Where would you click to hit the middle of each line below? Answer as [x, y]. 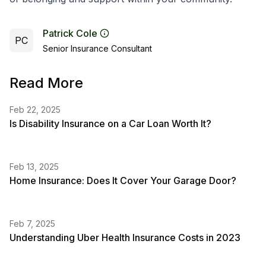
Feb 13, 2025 [34, 167]
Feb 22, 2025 [35, 110]
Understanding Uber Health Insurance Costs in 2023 [125, 237]
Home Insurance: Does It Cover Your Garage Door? [123, 180]
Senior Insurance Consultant [97, 48]
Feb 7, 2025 [32, 224]
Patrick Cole [70, 33]
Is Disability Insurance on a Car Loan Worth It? [110, 123]
